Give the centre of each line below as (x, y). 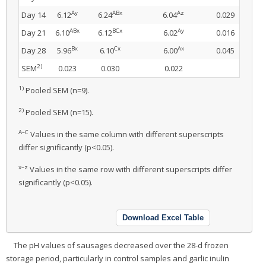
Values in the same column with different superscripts (126, 134)
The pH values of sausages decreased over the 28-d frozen (121, 245)
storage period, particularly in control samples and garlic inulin (118, 258)
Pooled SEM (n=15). (58, 112)
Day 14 (34, 15)
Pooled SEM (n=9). (56, 90)
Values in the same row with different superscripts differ (130, 169)
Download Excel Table (163, 217)
